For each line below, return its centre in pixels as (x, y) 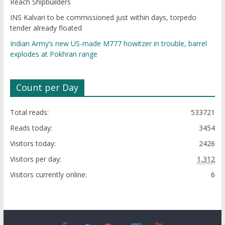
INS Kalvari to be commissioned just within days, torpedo (103, 17)
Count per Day (47, 87)
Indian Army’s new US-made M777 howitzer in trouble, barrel (108, 43)
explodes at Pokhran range (53, 54)
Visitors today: (33, 143)
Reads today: (31, 128)
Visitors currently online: (48, 175)
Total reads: (29, 112)
